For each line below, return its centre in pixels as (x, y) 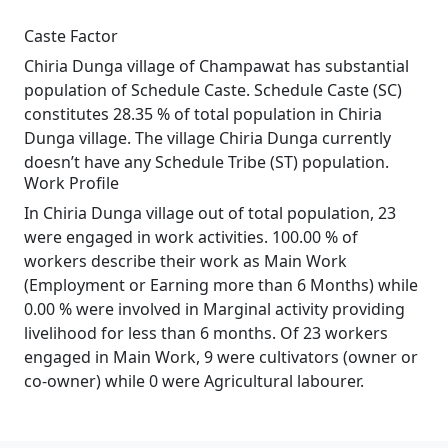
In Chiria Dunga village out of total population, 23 (210, 213)
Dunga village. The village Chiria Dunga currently (207, 138)
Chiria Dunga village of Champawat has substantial (216, 66)
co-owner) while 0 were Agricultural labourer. (194, 381)
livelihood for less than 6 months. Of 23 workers (206, 333)
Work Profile (71, 183)
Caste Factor (71, 36)
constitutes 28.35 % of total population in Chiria (203, 114)
